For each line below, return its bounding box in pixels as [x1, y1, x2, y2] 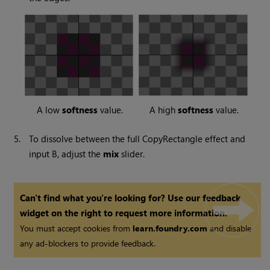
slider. [119, 148, 145, 160]
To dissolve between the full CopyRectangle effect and [29, 133, 246, 145]
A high [149, 104, 178, 116]
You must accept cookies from [20, 222, 133, 234]
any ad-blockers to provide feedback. [20, 237, 156, 250]
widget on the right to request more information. [20, 207, 228, 219]
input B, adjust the [29, 148, 104, 160]
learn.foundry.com [133, 222, 208, 234]
